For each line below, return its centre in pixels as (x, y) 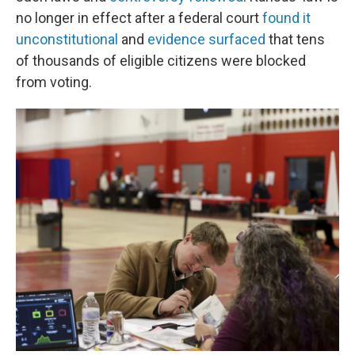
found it (286, 18)
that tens (295, 39)
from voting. (54, 82)
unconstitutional (67, 39)
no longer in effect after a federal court (139, 18)
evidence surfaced (206, 39)
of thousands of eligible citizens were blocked (161, 61)
